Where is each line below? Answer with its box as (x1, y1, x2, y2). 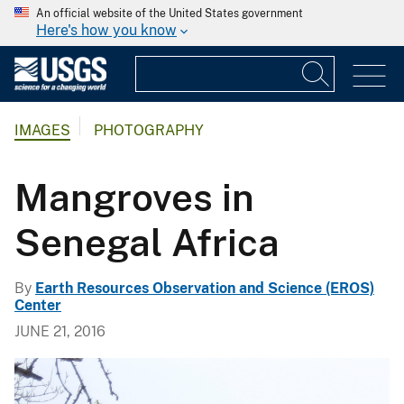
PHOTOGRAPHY (94, 122, 204, 140)
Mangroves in (14, 174, 254, 219)
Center (14, 296, 61, 314)
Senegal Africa (14, 219, 280, 264)
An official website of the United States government (36, 7, 303, 20)
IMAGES (14, 122, 70, 140)
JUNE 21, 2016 (14, 322, 106, 340)
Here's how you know (36, 22, 177, 39)
